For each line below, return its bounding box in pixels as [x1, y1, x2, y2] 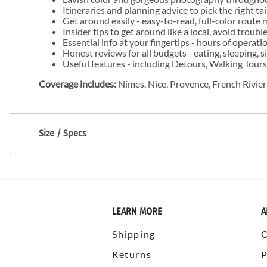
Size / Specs [39, 128, 86, 139]
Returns [112, 249, 152, 260]
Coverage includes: [39, 77, 116, 89]
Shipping [112, 228, 156, 240]
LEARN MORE [112, 206, 162, 218]
